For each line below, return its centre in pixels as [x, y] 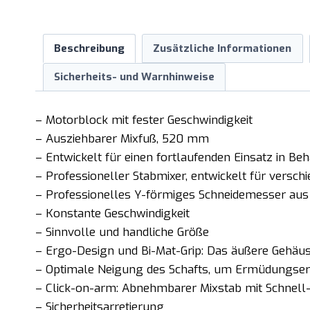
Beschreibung [89, 49]
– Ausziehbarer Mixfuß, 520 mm [122, 138]
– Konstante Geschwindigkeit [112, 213]
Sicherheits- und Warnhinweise [134, 77]
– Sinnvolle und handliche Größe [122, 232]
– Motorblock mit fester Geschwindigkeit [144, 120]
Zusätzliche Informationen [222, 49]
